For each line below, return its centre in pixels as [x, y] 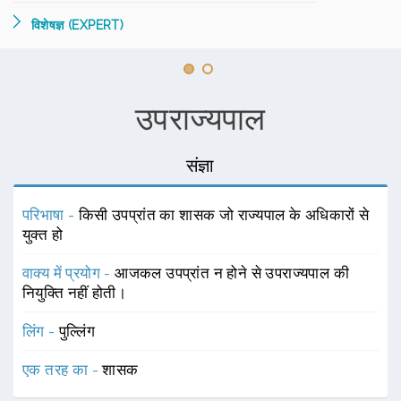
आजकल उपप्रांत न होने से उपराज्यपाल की [232, 273]
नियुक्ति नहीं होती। [74, 293]
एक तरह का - [63, 370]
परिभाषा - [51, 215]
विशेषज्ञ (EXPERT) [78, 25]
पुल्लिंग [77, 331]
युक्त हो [43, 235]
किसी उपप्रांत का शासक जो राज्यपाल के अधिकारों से [224, 215]
